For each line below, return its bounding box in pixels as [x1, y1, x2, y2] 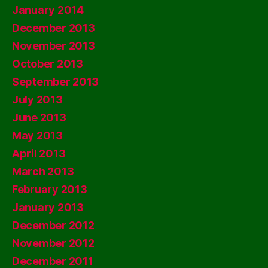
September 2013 [12, 75, 99, 88]
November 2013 [12, 39, 95, 52]
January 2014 [12, 3, 84, 16]
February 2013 [12, 182, 87, 196]
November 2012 [12, 236, 95, 249]
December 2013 [12, 21, 95, 34]
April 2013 [12, 147, 66, 160]
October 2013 [12, 57, 83, 70]
